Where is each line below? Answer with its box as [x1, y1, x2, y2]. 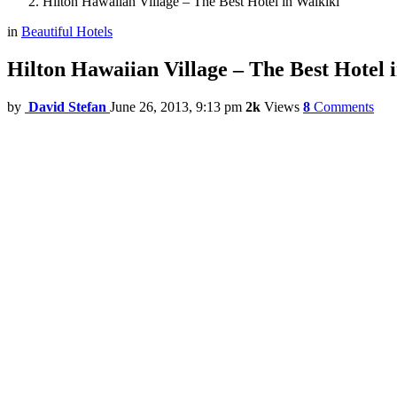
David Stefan [28, 99, 106, 115]
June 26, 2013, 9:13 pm [110, 99, 242, 115]
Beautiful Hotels [21, 24, 113, 40]
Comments [314, 99, 374, 115]
